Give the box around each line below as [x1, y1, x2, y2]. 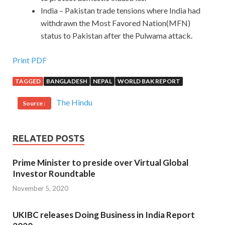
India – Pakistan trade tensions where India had [41, 6, 200, 16]
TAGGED [15, 77, 41, 85]
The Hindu [56, 97, 92, 107]
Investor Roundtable [13, 168, 95, 179]
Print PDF [13, 55, 47, 65]
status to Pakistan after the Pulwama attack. [41, 31, 192, 41]
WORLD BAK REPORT [118, 77, 180, 85]
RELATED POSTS [13, 133, 84, 144]
